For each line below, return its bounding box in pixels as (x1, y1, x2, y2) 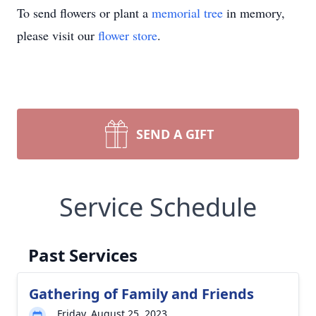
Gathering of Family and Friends (29, 284, 254, 303)
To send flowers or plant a (17, 4, 152, 21)
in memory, (223, 4, 285, 21)
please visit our (17, 27, 98, 44)
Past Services (28, 243, 138, 267)
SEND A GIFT (136, 126, 214, 142)
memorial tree (152, 4, 223, 21)
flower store (98, 27, 157, 44)
